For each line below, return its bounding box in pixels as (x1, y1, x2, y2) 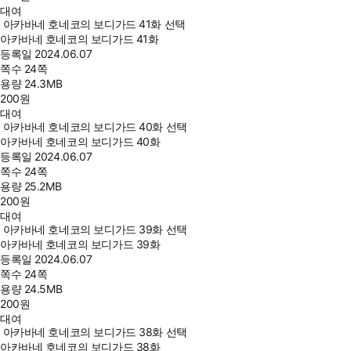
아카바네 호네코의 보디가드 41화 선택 (2, 17, 186, 31)
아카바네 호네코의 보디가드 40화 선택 (2, 120, 187, 133)
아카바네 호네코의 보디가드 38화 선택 (2, 325, 187, 338)
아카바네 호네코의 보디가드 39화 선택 (2, 223, 187, 236)
